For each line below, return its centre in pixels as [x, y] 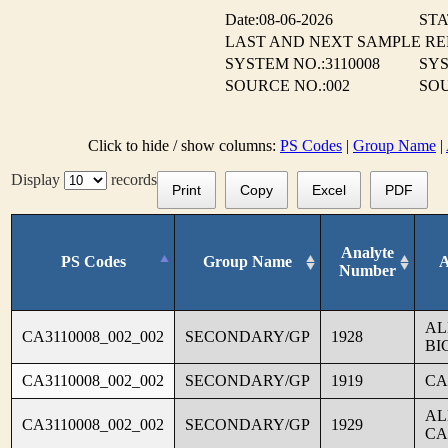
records [132, 179]
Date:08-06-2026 [279, 19]
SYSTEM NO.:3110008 [302, 63]
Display [37, 179]
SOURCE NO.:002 [287, 85]
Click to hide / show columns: [184, 145]
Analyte [367, 252]
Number [367, 270]
